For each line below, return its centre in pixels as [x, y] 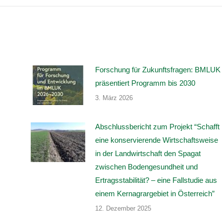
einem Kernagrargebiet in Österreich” [155, 193]
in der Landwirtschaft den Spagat [148, 153]
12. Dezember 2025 [123, 208]
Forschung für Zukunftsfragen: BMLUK [158, 69]
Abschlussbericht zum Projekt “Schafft [157, 126]
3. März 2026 [114, 98]
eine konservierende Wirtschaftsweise [156, 140]
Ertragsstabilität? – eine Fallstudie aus [156, 180]
